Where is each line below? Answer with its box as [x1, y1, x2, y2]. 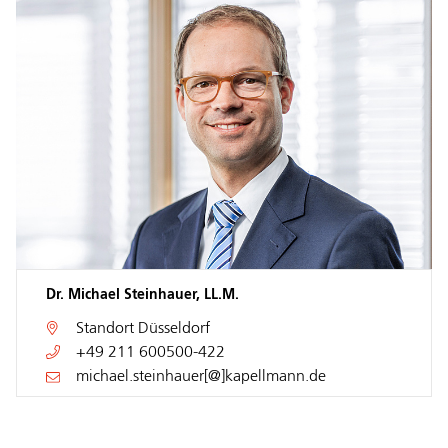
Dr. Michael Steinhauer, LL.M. [46, 287, 239, 302]
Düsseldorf [138, 320, 210, 337]
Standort [76, 320, 138, 337]
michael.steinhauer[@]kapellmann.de [76, 368, 326, 385]
